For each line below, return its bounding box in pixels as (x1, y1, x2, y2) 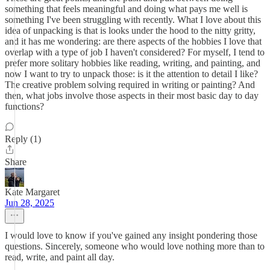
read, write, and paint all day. (5, 252, 115, 262)
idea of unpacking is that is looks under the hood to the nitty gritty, (5, 25, 256, 36)
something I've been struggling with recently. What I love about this (5, 14, 261, 25)
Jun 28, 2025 (5, 198, 54, 208)
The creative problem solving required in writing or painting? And (5, 80, 255, 90)
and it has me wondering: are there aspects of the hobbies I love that (5, 36, 262, 46)
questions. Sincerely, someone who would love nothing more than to (5, 241, 265, 251)
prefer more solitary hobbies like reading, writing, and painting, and (5, 58, 260, 68)
